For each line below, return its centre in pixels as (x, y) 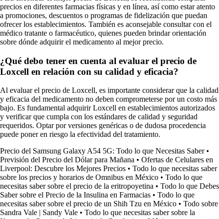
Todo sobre (201, 204)
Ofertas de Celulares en (177, 160)
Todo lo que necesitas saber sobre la (140, 213)
